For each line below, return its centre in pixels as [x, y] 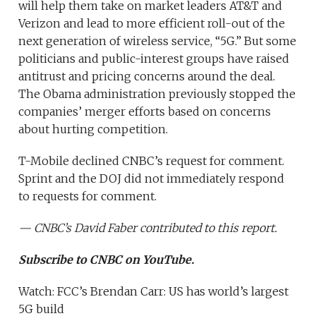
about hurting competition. [93, 129]
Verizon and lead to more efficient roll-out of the [152, 23]
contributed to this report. [207, 227]
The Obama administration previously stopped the [157, 93]
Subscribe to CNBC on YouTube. [107, 259]
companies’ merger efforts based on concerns [145, 111]
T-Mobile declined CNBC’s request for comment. [152, 160]
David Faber [106, 227]
